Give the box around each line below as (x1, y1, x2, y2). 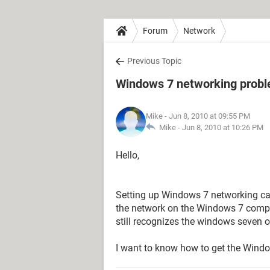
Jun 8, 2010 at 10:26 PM (182, 123, 263, 132)
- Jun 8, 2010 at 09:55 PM (163, 111, 250, 121)
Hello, (116, 149, 139, 161)
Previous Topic (127, 56, 181, 66)
